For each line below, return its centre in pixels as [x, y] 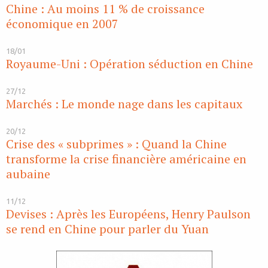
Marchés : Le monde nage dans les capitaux [124, 104]
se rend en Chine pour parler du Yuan [107, 229]
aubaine [28, 174]
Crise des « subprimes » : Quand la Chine [116, 144]
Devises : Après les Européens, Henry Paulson [128, 214]
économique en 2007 [62, 24]
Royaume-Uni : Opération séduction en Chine [130, 64]
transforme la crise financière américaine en [126, 159]
